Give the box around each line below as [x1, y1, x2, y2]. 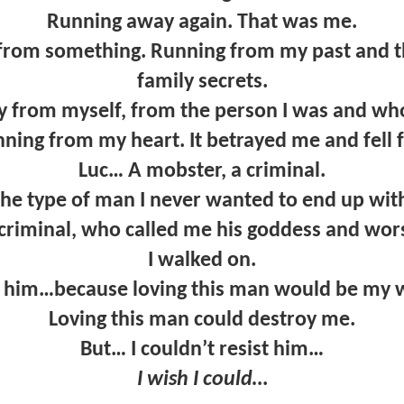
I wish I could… [136, 368, 268, 390]
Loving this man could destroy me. [49, 308, 355, 331]
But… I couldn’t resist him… [80, 338, 324, 361]
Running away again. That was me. [47, 11, 357, 33]
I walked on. [148, 249, 256, 271]
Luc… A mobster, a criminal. [78, 160, 326, 182]
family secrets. [136, 70, 268, 93]
